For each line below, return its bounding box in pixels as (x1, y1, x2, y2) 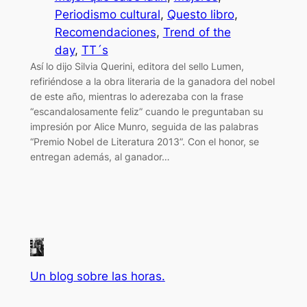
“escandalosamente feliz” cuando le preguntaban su (29, 105, 263, 117)
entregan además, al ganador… (29, 150, 170, 162)
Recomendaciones (54, 25, 156, 39)
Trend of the (162, 25, 231, 39)
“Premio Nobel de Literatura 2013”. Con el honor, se (29, 135, 259, 147)
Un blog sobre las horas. (29, 269, 165, 284)
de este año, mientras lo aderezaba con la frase (29, 90, 243, 102)
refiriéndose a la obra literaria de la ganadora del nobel (29, 75, 275, 87)
